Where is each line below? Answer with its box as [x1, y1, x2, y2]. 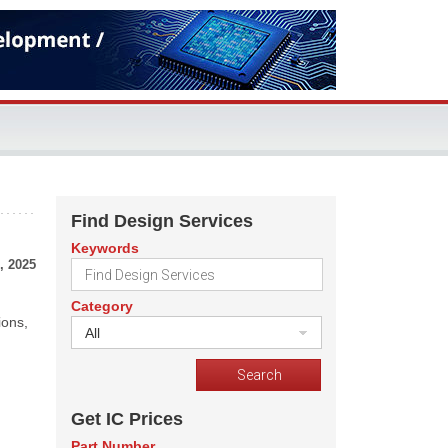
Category [71, 298, 133, 314]
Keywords [71, 240, 139, 256]
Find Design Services [71, 211, 253, 231]
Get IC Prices [71, 409, 183, 429]
